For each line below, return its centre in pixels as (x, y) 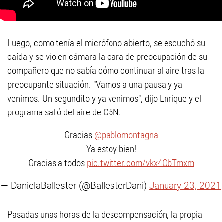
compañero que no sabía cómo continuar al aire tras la (106, 71)
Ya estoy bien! (111, 149)
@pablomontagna (126, 135)
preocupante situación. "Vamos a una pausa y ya (95, 84)
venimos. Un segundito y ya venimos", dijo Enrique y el (104, 98)
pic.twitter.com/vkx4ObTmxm (140, 163)
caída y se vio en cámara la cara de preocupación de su (107, 57)
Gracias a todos (57, 163)
